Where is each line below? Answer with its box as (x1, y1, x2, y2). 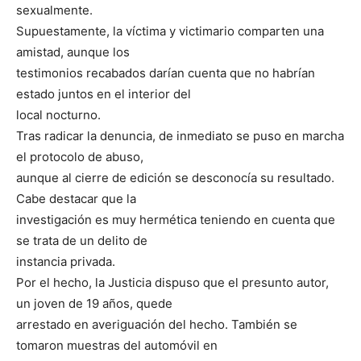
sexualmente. (16, 2, 93, 18)
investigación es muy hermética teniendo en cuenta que (16, 212, 335, 227)
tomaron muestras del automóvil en (16, 338, 218, 353)
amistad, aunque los (16, 44, 130, 60)
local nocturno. (16, 107, 101, 122)
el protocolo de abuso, (16, 149, 143, 164)
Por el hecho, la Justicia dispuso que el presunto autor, (16, 275, 329, 290)
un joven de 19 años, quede (16, 296, 172, 311)
